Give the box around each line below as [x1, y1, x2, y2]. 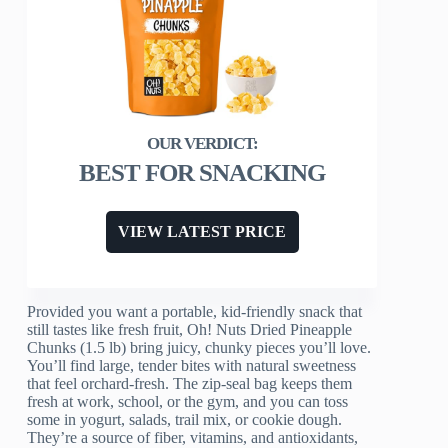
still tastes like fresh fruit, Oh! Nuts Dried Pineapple [27, 321, 353, 339]
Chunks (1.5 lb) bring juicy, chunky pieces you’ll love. [27, 339, 372, 357]
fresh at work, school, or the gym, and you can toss [27, 393, 349, 411]
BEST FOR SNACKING [79, 159, 326, 187]
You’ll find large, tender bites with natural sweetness [27, 357, 357, 375]
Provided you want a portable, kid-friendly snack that [27, 303, 363, 321]
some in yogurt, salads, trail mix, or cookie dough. [27, 411, 343, 429]
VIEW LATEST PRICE [118, 223, 287, 241]
